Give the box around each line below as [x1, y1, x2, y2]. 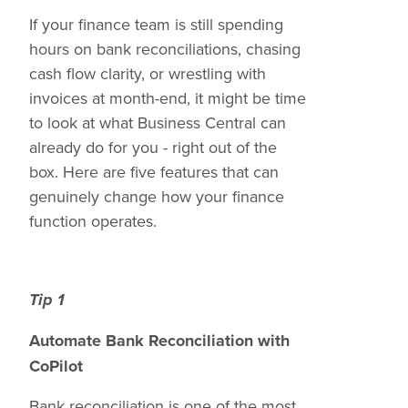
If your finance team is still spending [29, 13, 283, 36]
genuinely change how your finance [29, 185, 284, 208]
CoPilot [29, 354, 83, 378]
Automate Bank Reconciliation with [29, 329, 290, 352]
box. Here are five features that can [29, 160, 279, 183]
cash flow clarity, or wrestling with [29, 62, 266, 85]
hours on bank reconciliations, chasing [29, 37, 301, 60]
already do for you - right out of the [29, 136, 277, 158]
